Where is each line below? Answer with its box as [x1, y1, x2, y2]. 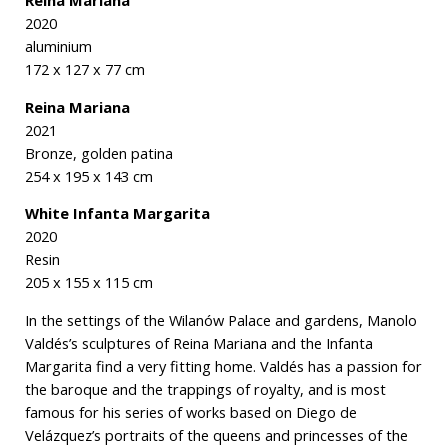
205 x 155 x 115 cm [24, 272, 157, 293]
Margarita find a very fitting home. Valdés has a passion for [24, 355, 422, 376]
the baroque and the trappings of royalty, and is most [24, 378, 386, 399]
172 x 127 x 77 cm [24, 58, 145, 79]
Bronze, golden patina [24, 142, 173, 163]
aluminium [24, 35, 92, 56]
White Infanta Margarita [24, 203, 210, 224]
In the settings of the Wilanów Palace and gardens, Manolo [24, 309, 417, 330]
